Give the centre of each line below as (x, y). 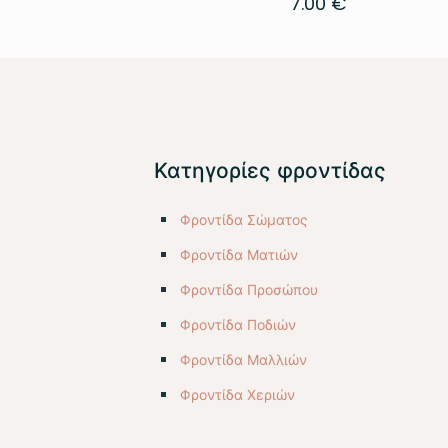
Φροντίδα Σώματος (244, 220)
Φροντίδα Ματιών (239, 255)
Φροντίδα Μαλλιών (243, 360)
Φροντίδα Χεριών (237, 395)
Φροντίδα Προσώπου (249, 290)
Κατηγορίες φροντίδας (270, 171)
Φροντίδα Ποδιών (238, 325)
